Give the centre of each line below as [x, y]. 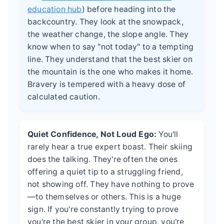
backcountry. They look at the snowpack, [105, 21]
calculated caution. [64, 96]
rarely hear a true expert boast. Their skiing [110, 146]
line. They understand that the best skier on [110, 59]
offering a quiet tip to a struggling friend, [105, 171]
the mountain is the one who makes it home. [110, 71]
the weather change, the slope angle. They [108, 34]
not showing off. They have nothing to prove [111, 184]
